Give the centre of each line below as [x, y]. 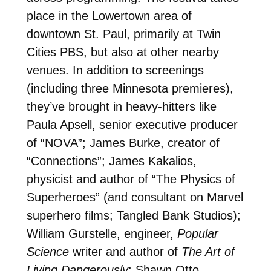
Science [47, 251]
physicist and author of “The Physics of [131, 179]
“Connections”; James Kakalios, [111, 161]
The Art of [208, 251]
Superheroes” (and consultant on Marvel [135, 197]
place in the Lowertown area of [109, 15]
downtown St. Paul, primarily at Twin [123, 34]
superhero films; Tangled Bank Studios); [133, 215]
